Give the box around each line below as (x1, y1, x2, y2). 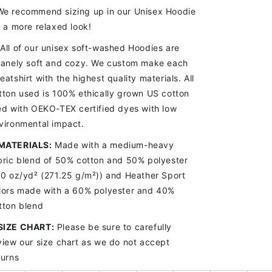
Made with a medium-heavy (52, 140, 174, 150)
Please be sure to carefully (54, 222, 172, 232)
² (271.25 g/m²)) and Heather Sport (34, 170, 186, 180)
